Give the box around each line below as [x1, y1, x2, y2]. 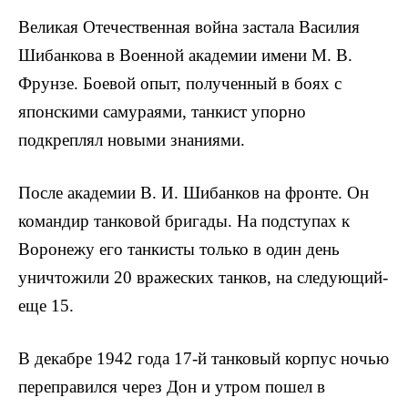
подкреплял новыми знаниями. [18, 129, 245, 149]
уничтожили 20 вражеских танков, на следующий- [18, 268, 388, 288]
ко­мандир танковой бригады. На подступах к [18, 211, 350, 231]
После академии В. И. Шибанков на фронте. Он [18, 183, 369, 203]
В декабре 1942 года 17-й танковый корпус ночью [18, 349, 389, 369]
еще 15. [18, 296, 74, 316]
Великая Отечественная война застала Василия [18, 16, 360, 36]
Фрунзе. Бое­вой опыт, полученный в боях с [18, 73, 342, 93]
